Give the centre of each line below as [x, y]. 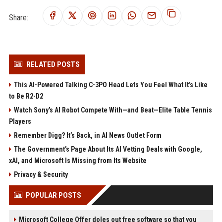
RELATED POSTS [53, 65]
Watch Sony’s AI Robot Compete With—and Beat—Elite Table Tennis [113, 110]
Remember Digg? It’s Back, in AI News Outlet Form [87, 136]
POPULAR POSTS [53, 195]
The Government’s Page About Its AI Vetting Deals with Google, [108, 149]
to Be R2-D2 [26, 96]
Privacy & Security [41, 175]
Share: [18, 17]
